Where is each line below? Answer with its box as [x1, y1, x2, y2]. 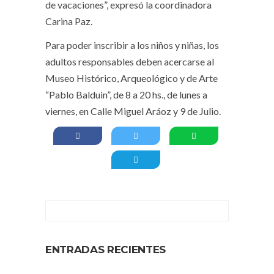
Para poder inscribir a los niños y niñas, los [45, 39, 219, 51]
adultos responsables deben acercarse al [45, 55, 214, 67]
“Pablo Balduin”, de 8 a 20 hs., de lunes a [45, 88, 207, 100]
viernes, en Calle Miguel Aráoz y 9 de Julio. [45, 105, 221, 117]
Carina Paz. [45, 15, 92, 27]
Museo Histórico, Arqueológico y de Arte [45, 72, 218, 84]
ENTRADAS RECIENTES [45, 243, 166, 256]
